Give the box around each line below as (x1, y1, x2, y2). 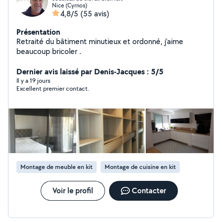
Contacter (131, 185, 166, 196)
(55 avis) (80, 8, 110, 19)
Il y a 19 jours (16, 76, 51, 85)
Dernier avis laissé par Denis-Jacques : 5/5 (16, 66, 164, 77)
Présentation (16, 26, 60, 37)
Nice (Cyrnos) (52, 1, 87, 9)
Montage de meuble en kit (20, 163, 93, 171)
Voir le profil (52, 185, 93, 196)
